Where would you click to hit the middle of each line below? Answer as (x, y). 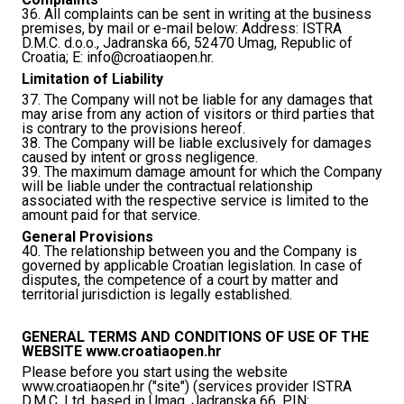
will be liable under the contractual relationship (167, 187)
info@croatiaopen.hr (149, 58)
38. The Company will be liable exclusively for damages (197, 143)
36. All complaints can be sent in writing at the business (197, 14)
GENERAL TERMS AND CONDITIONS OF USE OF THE (195, 336)
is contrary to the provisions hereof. (133, 129)
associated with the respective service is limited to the (195, 201)
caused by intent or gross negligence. (140, 158)
